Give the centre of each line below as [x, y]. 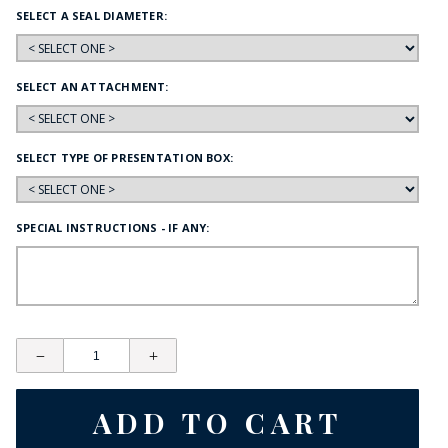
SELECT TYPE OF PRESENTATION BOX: [125, 157]
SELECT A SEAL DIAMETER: [92, 16]
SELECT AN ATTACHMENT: [92, 87]
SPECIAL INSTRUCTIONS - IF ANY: [113, 228]
